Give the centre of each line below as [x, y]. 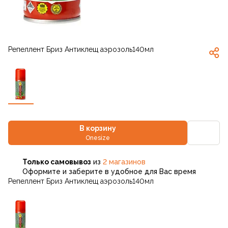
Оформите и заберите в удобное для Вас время [109, 172]
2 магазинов [124, 162]
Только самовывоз [57, 162]
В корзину [98, 128]
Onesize [98, 138]
